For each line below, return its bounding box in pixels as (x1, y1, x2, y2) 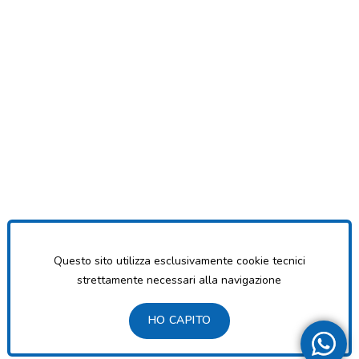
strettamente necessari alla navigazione (77, 272, 282, 288)
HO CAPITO (147, 312, 212, 328)
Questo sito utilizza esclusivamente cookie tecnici (53, 253, 305, 269)
